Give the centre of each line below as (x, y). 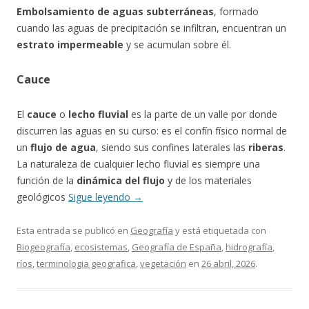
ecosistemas (101, 247)
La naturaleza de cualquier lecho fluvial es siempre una (138, 164)
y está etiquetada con (220, 230)
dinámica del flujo (121, 180)
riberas (266, 147)
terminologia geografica (86, 263)
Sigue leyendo (101, 197)
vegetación (163, 263)
